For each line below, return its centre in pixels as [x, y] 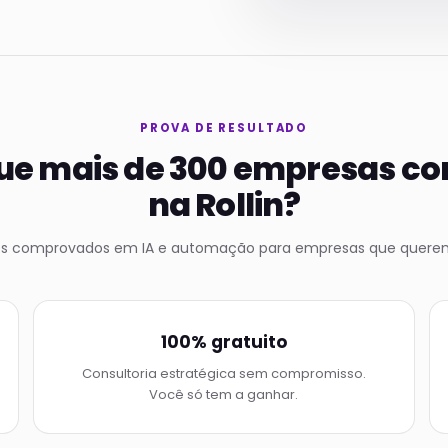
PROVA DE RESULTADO [224, 128]
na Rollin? [224, 204]
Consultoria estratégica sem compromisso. [223, 373]
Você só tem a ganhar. [224, 394]
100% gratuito [223, 342]
